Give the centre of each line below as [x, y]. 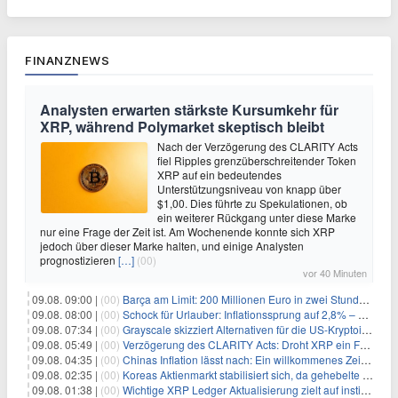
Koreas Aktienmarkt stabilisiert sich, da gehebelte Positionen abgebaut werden [243, 375]
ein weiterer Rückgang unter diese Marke [257, 218]
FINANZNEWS [67, 61]
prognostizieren [79, 260]
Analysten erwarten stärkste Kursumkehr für [189, 110]
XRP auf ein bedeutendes [219, 175]
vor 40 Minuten [335, 273]
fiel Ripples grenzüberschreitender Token [257, 161]
